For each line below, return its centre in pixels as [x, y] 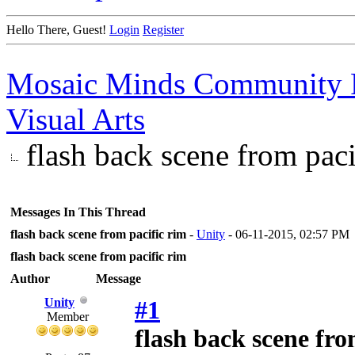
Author [30, 279]
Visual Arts [76, 119]
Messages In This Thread [78, 212]
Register [163, 30]
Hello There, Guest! [58, 30]
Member [67, 317]
